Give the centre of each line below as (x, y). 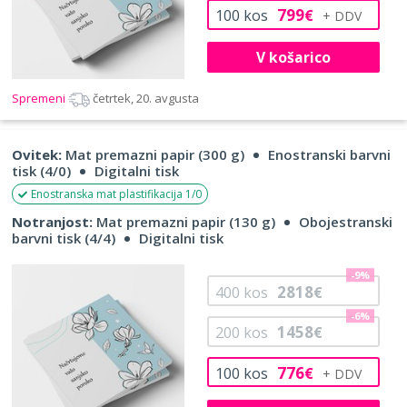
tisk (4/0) (41, 171)
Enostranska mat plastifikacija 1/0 (116, 194)
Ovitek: (37, 155)
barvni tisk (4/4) (64, 238)
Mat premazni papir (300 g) (153, 155)
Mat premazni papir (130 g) (184, 222)
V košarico (293, 57)
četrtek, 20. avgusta (146, 99)
